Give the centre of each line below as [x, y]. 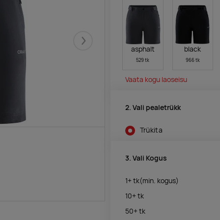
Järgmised [101, 46]
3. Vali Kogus [146, 158]
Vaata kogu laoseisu [156, 79]
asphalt [143, 49]
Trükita [151, 130]
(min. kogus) [159, 180]
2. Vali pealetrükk [153, 108]
